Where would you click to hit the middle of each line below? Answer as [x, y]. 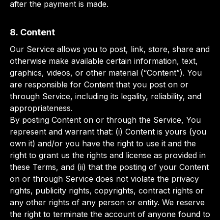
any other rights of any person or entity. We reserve [107, 202]
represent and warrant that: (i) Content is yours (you [108, 132]
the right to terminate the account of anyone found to [110, 214]
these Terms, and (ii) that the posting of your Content [109, 167]
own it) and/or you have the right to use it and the [103, 143]
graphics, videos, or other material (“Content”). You [106, 73]
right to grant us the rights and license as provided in [108, 155]
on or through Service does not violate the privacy [104, 179]
